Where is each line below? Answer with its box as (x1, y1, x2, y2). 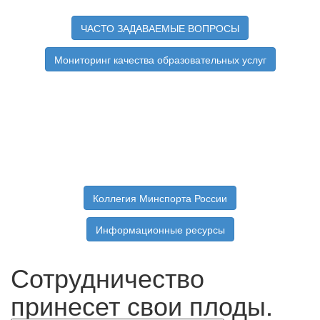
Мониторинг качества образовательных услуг (54, 52, 266, 67)
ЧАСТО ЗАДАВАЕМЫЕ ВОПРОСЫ (81, 21, 239, 36)
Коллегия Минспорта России (93, 191, 227, 206)
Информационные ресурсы (95, 222, 225, 237)
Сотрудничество (11, 259, 204, 296)
